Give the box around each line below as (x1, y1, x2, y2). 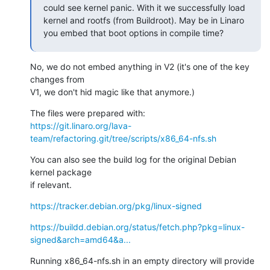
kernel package (30, 166, 92, 177)
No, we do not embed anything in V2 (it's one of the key (30, 61, 250, 72)
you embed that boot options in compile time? (43, 27, 224, 38)
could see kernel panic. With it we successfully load (43, 2, 245, 13)
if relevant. (30, 179, 72, 190)
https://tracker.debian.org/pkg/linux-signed (30, 200, 202, 211)
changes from (30, 74, 84, 84)
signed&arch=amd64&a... (30, 234, 131, 245)
